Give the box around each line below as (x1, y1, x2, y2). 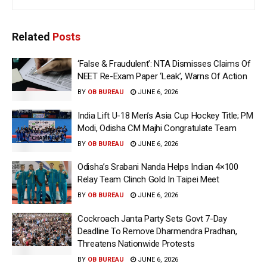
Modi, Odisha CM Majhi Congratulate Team (77, 122, 237, 133)
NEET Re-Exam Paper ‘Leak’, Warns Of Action (77, 71, 247, 82)
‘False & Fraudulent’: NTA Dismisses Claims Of (77, 58, 251, 70)
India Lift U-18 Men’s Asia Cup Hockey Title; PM (77, 110, 253, 121)
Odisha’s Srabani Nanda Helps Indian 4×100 (77, 162, 238, 173)
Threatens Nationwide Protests (77, 238, 195, 249)
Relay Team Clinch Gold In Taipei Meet (77, 174, 219, 185)
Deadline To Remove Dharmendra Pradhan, (77, 225, 237, 237)
